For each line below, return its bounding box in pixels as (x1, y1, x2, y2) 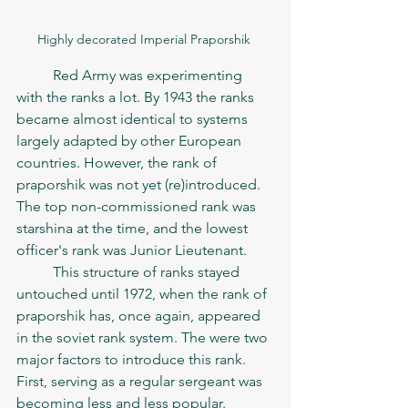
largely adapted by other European (16, 131, 245, 149)
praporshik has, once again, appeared (16, 306, 264, 324)
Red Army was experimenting (16, 66, 53, 84)
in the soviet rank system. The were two (16, 328, 271, 346)
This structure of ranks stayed (16, 262, 53, 280)
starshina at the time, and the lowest (16, 219, 251, 237)
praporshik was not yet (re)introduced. (16, 175, 264, 193)
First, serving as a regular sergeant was (16, 372, 266, 390)
